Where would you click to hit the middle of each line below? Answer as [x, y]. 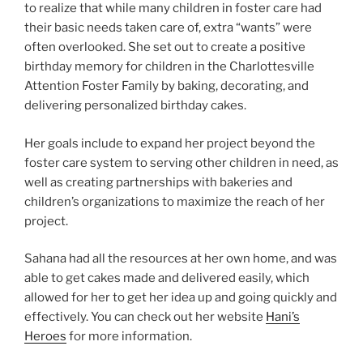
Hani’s [283, 317]
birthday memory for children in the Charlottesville [169, 67]
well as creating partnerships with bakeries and [158, 182]
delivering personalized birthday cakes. [137, 106]
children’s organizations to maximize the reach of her [175, 201]
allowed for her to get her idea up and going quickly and [181, 298]
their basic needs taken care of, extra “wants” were [168, 28]
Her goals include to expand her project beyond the [170, 143]
